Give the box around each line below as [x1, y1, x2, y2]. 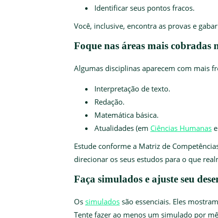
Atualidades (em [94, 123, 150, 133]
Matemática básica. [94, 109, 159, 120]
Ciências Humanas [150, 123, 212, 133]
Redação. [94, 96, 125, 107]
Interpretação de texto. [94, 83, 170, 93]
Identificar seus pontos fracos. [94, 2, 195, 13]
